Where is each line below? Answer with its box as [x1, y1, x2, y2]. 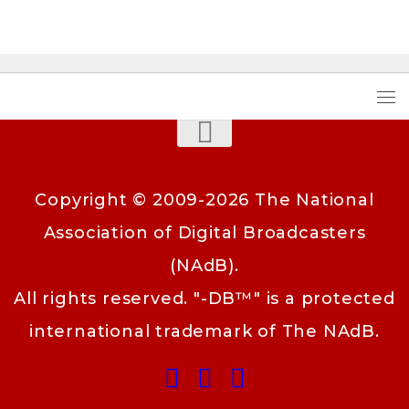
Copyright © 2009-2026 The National [35, 189, 374, 210]
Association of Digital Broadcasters [43, 222, 366, 243]
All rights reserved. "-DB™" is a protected [14, 288, 395, 309]
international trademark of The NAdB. [29, 320, 380, 341]
